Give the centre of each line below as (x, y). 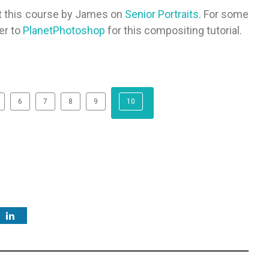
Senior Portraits (162, 14)
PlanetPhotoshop (64, 30)
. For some (224, 14)
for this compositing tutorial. (174, 30)
